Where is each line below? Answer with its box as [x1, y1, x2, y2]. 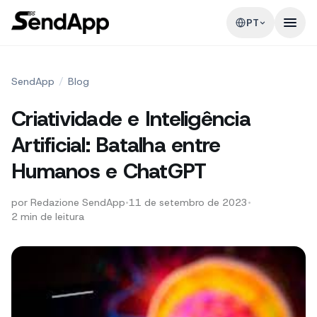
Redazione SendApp [30, 196, 125, 209]
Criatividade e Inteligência [11, 105, 250, 132]
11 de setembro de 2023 [129, 196, 248, 209]
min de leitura [21, 210, 84, 223]
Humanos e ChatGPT [11, 157, 207, 185]
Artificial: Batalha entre [11, 131, 221, 158]
